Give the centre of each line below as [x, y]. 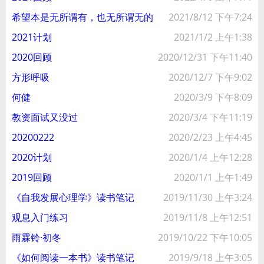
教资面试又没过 [45, 117]
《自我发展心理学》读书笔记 [73, 197]
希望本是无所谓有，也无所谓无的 [82, 17]
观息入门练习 [40, 217]
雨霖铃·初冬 [37, 237]
